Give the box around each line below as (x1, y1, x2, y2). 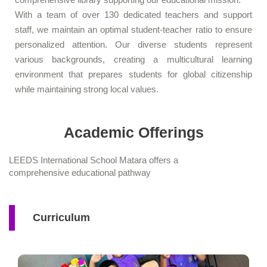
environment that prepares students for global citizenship (15, 69, 252, 79)
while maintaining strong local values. (15, 83, 159, 94)
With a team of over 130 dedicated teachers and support (15, 9, 252, 20)
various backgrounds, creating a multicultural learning (15, 54, 252, 64)
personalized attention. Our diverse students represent (15, 39, 252, 49)
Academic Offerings (63, 123, 204, 141)
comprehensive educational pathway (9, 167, 151, 178)
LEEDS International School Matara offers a (9, 154, 178, 165)
